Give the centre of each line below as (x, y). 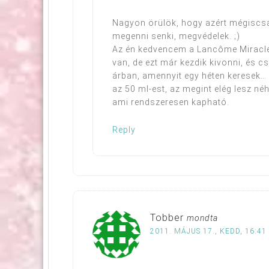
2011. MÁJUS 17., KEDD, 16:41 (208, 231)
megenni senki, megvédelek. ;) (176, 36)
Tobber (167, 217)
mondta (202, 218)
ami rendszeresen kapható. (171, 102)
